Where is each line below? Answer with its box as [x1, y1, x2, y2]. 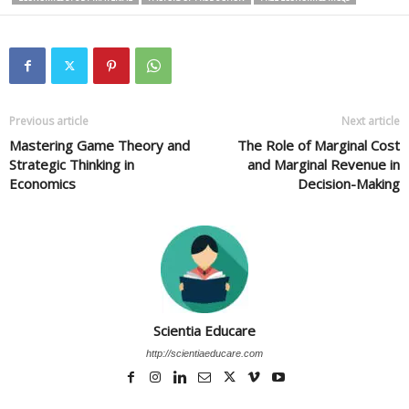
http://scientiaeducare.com [146, 348, 263, 359]
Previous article [9, 113, 89, 129]
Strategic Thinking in [9, 155, 134, 173]
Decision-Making [298, 174, 400, 193]
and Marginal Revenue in [247, 155, 400, 173]
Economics [9, 174, 76, 193]
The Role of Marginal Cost [237, 136, 400, 154]
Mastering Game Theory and [9, 136, 190, 154]
